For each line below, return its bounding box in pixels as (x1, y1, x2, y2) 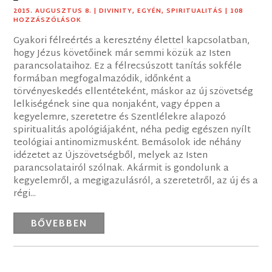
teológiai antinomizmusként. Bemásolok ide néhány (13, 135, 242, 152)
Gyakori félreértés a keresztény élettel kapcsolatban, (13, 33, 250, 50)
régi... (13, 186, 36, 203)
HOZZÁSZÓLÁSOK (13, 15, 82, 27)
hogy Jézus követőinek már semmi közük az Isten (13, 46, 231, 63)
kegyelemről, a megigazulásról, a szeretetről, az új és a (13, 173, 259, 190)
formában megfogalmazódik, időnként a (13, 71, 192, 88)
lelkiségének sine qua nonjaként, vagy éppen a (13, 97, 221, 114)
